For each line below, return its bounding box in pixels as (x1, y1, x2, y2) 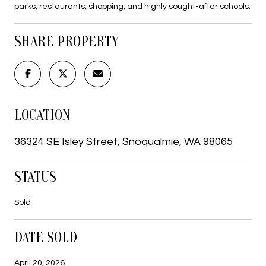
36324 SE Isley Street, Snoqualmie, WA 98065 (14, 135, 233, 147)
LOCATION (14, 107, 70, 123)
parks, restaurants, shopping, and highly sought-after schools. (14, 2, 251, 11)
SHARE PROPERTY (14, 33, 119, 50)
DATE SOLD (14, 229, 77, 246)
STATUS (14, 169, 56, 185)
